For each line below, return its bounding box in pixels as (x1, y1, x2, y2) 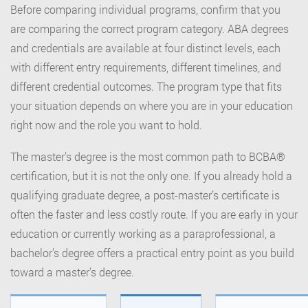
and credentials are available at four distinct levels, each (10, 41, 280, 56)
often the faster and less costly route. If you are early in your (10, 207, 298, 222)
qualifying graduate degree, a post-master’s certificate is (10, 188, 280, 203)
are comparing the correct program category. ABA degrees (10, 21, 289, 36)
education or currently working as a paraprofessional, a (10, 226, 276, 241)
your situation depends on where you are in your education (10, 98, 293, 113)
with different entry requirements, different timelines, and (10, 60, 281, 75)
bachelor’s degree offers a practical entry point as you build (10, 245, 294, 261)
